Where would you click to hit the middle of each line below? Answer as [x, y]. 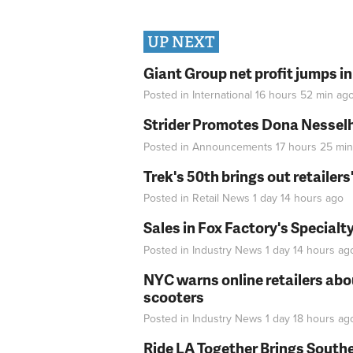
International [222, 95]
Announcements [232, 147]
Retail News [221, 199]
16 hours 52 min [294, 95]
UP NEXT [181, 43]
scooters [174, 296]
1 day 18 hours [300, 319]
